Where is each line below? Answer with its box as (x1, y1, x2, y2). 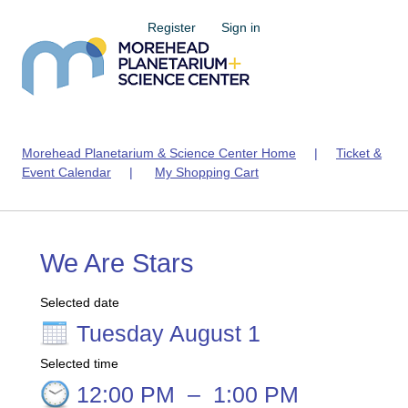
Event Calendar (22, 165, 111, 179)
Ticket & (336, 146, 382, 160)
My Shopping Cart (155, 165, 259, 179)
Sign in (221, 20, 260, 35)
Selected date (40, 295, 119, 310)
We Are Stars (40, 249, 194, 278)
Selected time (40, 356, 118, 371)
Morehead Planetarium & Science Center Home (22, 146, 296, 160)
